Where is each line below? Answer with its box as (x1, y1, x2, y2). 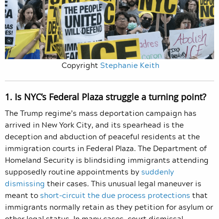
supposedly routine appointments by (5, 165, 141, 177)
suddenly (141, 165, 174, 177)
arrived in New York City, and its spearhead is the (5, 118, 184, 131)
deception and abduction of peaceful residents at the (5, 130, 200, 142)
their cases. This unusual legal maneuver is (45, 177, 201, 189)
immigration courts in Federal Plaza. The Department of (5, 142, 207, 154)
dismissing (5, 177, 45, 189)
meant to (5, 189, 40, 201)
